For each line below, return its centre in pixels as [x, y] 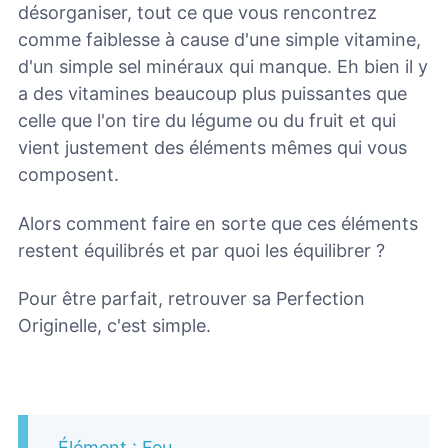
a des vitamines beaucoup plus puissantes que [212, 94]
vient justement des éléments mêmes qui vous [212, 148]
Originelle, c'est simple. [114, 326]
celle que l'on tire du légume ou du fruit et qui [207, 121]
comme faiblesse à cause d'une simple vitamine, [219, 40]
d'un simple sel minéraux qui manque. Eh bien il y [223, 67]
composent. [68, 175]
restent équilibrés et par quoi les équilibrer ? [201, 250]
